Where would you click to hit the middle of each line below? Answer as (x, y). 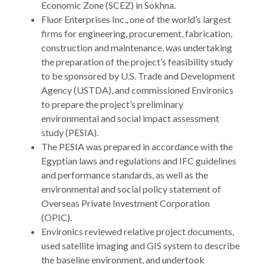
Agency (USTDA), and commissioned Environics (137, 90)
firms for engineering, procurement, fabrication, (137, 33)
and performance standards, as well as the (125, 175)
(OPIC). (57, 217)
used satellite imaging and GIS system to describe (141, 245)
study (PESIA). (70, 132)
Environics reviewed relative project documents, (138, 231)
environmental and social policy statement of (131, 189)
